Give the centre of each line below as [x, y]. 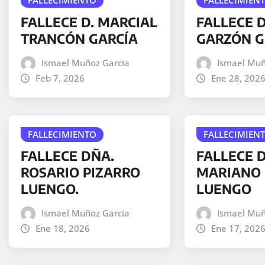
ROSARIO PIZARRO [80, 172]
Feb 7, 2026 [60, 78]
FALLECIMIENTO [62, 134]
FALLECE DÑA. [67, 156]
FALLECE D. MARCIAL [89, 22]
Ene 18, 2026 [62, 229]
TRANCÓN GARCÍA [79, 38]
